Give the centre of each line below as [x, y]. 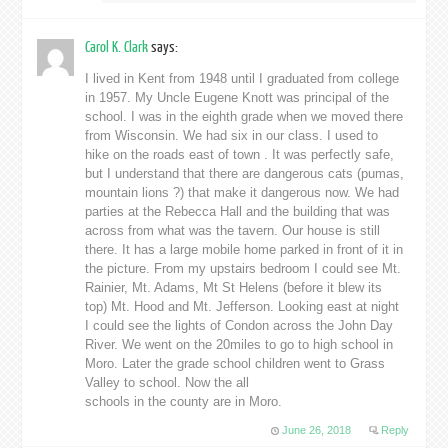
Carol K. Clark [118, 48]
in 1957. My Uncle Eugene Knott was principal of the [237, 98]
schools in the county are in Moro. [184, 402]
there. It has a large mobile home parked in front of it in [244, 250]
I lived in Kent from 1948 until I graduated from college [242, 79]
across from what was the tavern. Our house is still [233, 231]
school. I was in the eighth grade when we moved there [244, 117]
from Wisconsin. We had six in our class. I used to [232, 136]
